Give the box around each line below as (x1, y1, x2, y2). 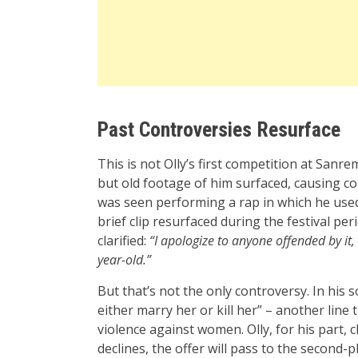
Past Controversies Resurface (97, 117, 340, 141)
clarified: (97, 231, 149, 249)
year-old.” (97, 250, 151, 268)
